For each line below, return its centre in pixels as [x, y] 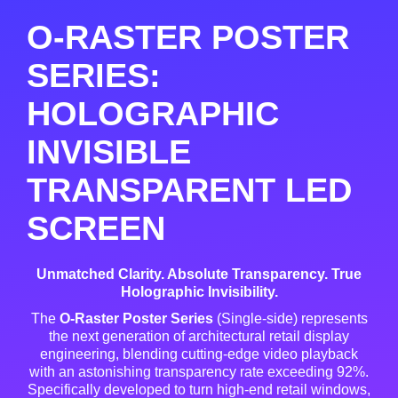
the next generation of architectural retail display [199, 336]
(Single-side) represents [290, 318]
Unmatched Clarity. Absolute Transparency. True [199, 274]
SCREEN [96, 228]
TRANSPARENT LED [189, 190]
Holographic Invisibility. [199, 291]
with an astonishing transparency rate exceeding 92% [197, 371]
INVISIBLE [109, 151]
